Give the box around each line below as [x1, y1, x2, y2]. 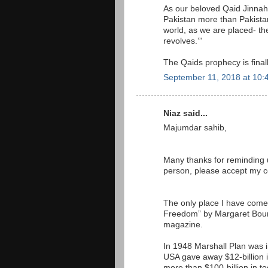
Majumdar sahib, [163, 123, 227, 133]
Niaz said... [163, 108, 208, 118]
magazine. [163, 220, 203, 230]
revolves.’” [163, 36, 202, 46]
